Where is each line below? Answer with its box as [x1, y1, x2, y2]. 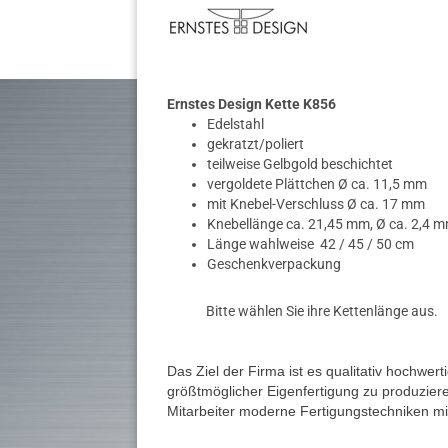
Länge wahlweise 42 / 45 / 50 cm [207, 236, 414, 252]
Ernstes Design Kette [167, 96, 300, 112]
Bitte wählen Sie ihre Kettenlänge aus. [167, 303, 438, 319]
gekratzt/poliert [207, 136, 304, 152]
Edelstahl [207, 116, 264, 132]
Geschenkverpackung [207, 256, 341, 272]
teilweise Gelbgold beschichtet [207, 156, 393, 172]
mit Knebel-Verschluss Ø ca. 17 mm [207, 196, 425, 212]
